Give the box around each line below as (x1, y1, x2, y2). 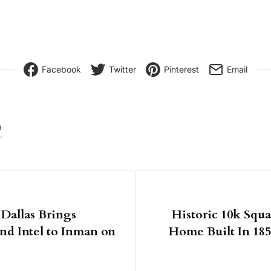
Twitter (109, 64, 136, 74)
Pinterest (164, 64, 199, 74)
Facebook (42, 64, 81, 74)
